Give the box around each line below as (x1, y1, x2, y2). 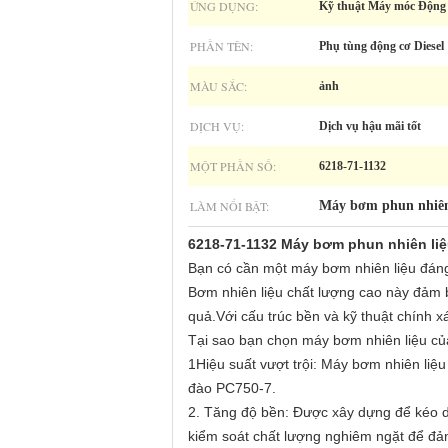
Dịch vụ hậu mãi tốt (319, 119, 421, 133)
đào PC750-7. (188, 380, 276, 396)
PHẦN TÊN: (190, 38, 253, 54)
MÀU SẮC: (190, 78, 247, 94)
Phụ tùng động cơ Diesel (319, 39, 444, 53)
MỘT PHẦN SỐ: (190, 158, 276, 174)
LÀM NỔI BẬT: (190, 198, 269, 214)
